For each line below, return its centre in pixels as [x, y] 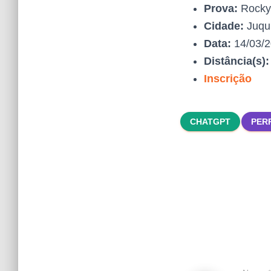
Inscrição [228, 79]
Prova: [221, 8]
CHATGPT [210, 122]
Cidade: [224, 26]
